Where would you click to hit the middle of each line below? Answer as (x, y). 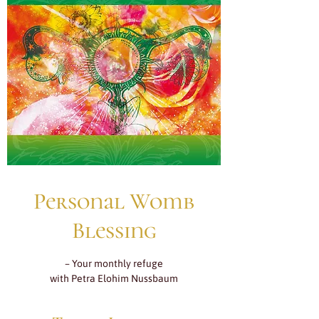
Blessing (114, 230)
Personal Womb (114, 201)
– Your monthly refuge (114, 263)
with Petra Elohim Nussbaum (114, 278)
